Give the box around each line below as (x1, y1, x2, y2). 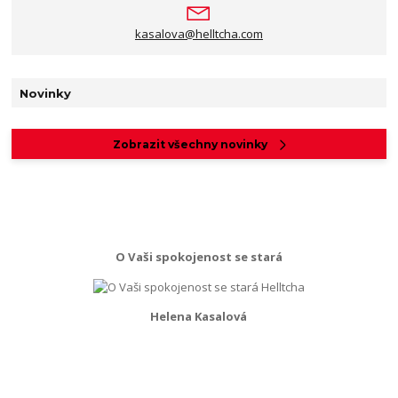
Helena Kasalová (150, 308, 248, 325)
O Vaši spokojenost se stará (115, 249, 283, 266)
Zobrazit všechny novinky (113, 137, 268, 151)
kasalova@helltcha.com (134, 26, 263, 43)
